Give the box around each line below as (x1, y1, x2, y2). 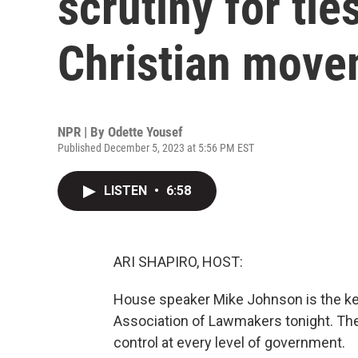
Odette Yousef (108, 124, 183, 140)
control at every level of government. (113, 334, 345, 351)
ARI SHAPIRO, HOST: (113, 253, 243, 270)
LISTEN (104, 183, 150, 198)
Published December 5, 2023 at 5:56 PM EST (58, 141, 254, 154)
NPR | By (58, 124, 108, 140)
